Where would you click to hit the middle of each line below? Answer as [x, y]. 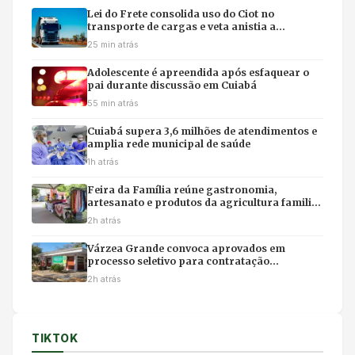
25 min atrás [113, 45]
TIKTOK [55, 339]
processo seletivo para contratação [178, 261]
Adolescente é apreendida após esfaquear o [198, 73]
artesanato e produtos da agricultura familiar [205, 203]
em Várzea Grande [135, 216]
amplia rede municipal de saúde [169, 144]
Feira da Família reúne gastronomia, [182, 190]
